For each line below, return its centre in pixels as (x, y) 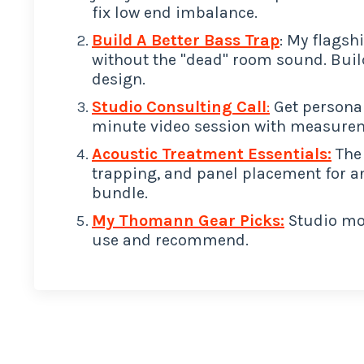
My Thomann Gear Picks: (188, 220)
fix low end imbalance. (175, 12)
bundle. (122, 193)
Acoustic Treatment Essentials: (212, 154)
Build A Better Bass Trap (186, 40)
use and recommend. (170, 240)
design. (121, 79)
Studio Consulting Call (179, 106)
